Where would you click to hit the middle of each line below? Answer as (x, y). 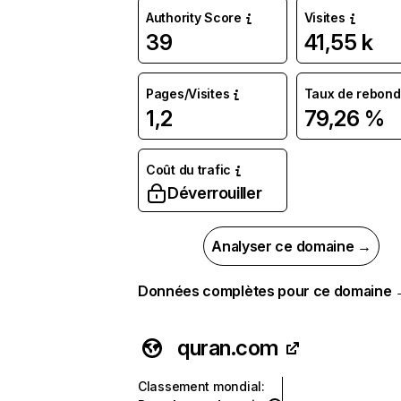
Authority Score (194, 17)
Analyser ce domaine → (291, 246)
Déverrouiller (215, 193)
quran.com (228, 348)
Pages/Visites (188, 94)
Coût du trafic (189, 170)
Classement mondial (200, 386)
